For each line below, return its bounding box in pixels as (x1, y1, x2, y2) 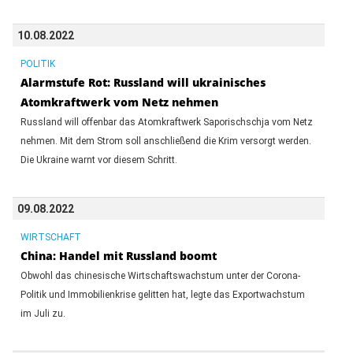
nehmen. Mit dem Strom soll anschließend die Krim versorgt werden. (20, 135, 311, 147)
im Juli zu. (20, 307, 65, 319)
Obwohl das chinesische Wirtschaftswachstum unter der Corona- (20, 269, 300, 281)
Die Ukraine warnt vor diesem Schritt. (20, 154, 177, 165)
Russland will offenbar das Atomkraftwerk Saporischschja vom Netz (20, 116, 313, 128)
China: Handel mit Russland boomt (20, 247, 217, 263)
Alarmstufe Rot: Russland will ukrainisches (20, 74, 266, 90)
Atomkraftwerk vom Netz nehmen (20, 94, 218, 110)
